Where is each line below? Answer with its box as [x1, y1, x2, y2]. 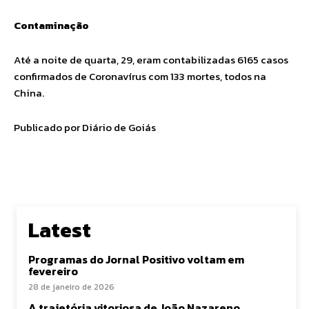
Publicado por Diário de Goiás [14, 119, 156, 135]
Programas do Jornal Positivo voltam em [28, 251, 244, 268]
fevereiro [28, 263, 78, 279]
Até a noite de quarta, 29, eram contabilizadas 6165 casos [14, 52, 288, 68]
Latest [28, 215, 91, 246]
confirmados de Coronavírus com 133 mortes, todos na [14, 68, 266, 84]
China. [14, 85, 46, 101]
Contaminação [14, 17, 89, 33]
